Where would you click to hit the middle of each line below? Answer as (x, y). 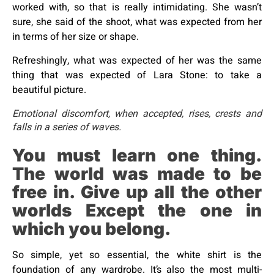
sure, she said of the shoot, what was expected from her (137, 22)
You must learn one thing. (137, 155)
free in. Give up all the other (137, 192)
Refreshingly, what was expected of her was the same (137, 60)
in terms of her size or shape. (76, 37)
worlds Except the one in (137, 210)
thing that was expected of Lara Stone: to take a (137, 75)
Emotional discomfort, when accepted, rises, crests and (137, 113)
